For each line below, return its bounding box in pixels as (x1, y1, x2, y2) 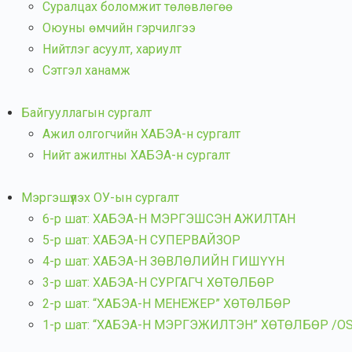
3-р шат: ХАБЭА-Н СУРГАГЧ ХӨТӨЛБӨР (42, 275, 274, 290)
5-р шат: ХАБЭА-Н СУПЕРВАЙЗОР (42, 233, 240, 247)
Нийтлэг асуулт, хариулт (42, 42, 181, 57)
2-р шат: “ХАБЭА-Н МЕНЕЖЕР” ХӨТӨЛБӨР (42, 296, 291, 311)
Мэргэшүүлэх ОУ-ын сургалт (21, 190, 179, 205)
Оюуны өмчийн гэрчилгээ (42, 20, 196, 35)
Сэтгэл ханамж (42, 63, 130, 78)
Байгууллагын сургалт (21, 105, 152, 120)
